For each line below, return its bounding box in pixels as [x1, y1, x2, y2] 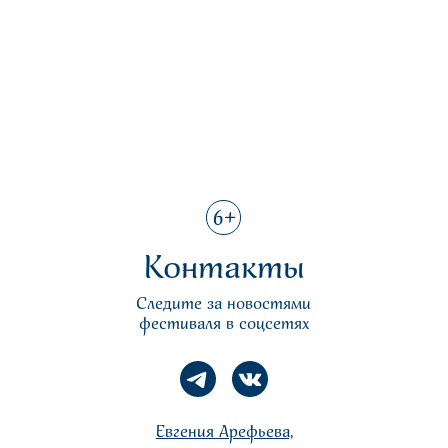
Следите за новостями [136, 293, 311, 315]
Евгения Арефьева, [156, 421, 293, 443]
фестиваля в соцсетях [138, 313, 309, 335]
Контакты [143, 247, 305, 291]
